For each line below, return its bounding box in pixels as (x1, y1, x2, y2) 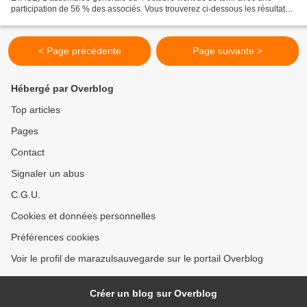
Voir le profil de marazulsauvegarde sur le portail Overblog (11, 253, 263, 265)
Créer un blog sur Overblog (90, 288, 217, 299)
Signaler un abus (11, 168, 84, 180)
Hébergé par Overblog (11, 83, 114, 95)
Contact (11, 147, 45, 158)
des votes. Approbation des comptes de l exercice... (11, 15, 201, 25)
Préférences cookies (11, 232, 99, 243)
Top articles (11, 104, 60, 116)
